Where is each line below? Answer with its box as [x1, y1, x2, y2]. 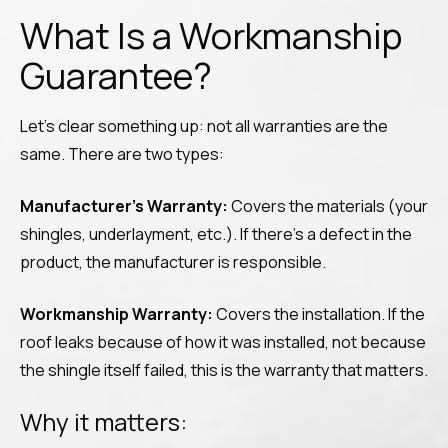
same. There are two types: [20, 143, 224, 165]
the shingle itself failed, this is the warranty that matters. [20, 359, 428, 381]
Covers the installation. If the [213, 303, 425, 325]
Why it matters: [20, 405, 187, 438]
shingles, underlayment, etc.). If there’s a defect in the [20, 223, 412, 245]
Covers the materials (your [228, 195, 428, 217]
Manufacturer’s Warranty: [20, 195, 228, 217]
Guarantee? [20, 51, 212, 100]
